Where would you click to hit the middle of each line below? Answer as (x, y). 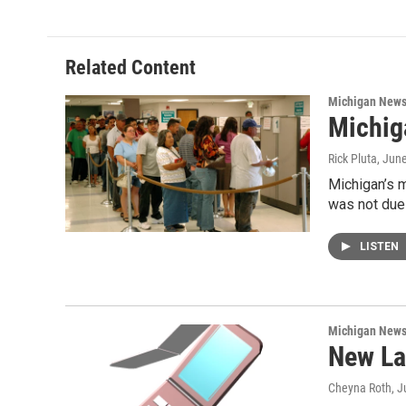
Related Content (130, 68)
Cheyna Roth (360, 388)
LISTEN (381, 247)
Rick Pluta (353, 159)
